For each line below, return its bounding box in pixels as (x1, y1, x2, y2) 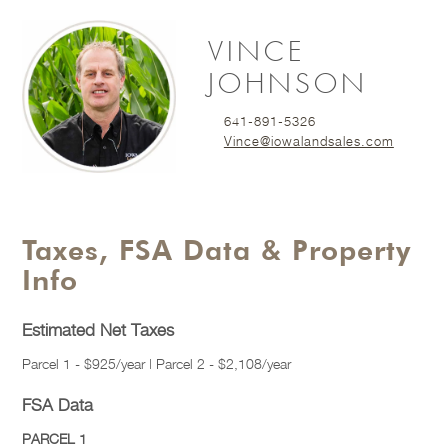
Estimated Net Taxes (22, 320, 175, 341)
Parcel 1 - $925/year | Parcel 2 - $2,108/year (22, 355, 292, 373)
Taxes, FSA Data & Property (22, 233, 412, 268)
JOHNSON (207, 70, 368, 101)
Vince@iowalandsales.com (223, 133, 394, 150)
